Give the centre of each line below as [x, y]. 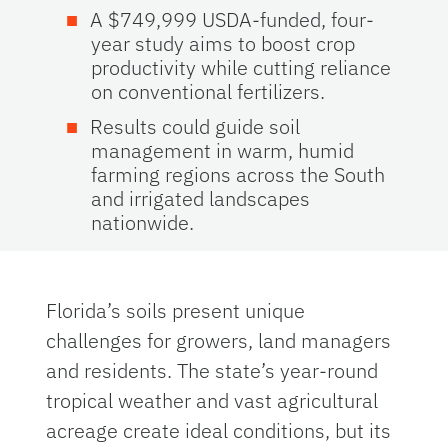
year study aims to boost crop [223, 43]
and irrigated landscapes [201, 198]
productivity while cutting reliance [241, 67]
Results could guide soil [195, 126]
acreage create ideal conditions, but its [219, 430]
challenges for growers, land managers [219, 340]
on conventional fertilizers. [211, 91]
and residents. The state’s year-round [212, 370]
